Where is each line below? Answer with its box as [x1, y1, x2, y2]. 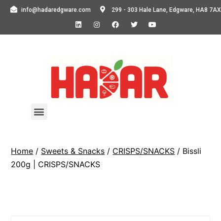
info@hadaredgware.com [21, 6, 91, 13]
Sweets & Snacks [41, 146, 105, 156]
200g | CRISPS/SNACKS [11, 159, 101, 169]
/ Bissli [175, 146, 202, 156]
